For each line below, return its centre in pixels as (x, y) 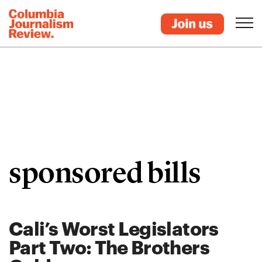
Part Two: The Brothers (109, 247)
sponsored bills (105, 173)
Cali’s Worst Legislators (114, 228)
